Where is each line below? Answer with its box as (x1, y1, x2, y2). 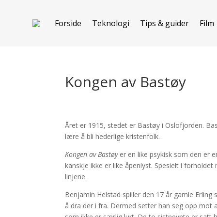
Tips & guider (140, 18, 189, 29)
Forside (55, 18, 82, 29)
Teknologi (92, 18, 130, 29)
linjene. (65, 172, 87, 181)
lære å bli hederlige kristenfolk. (65, 132, 160, 141)
